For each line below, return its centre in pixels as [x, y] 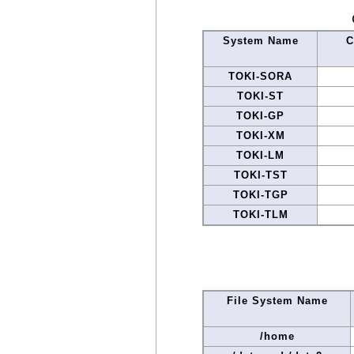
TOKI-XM [260, 136]
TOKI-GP [260, 116]
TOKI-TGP [260, 195]
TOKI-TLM [260, 215]
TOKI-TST [260, 175]
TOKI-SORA [260, 77]
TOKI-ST [260, 96]
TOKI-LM [260, 156]
